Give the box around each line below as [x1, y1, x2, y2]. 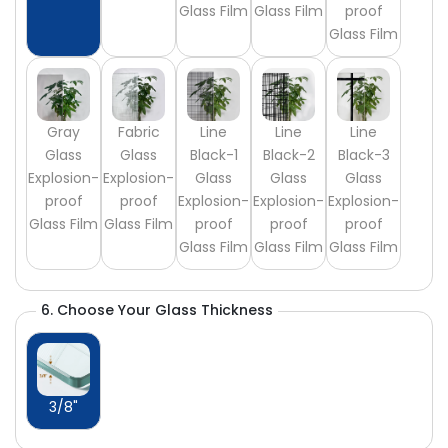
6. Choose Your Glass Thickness [41, 300, 273, 321]
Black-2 [262, 145, 315, 166]
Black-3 [337, 145, 390, 166]
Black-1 [189, 145, 238, 166]
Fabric [117, 122, 160, 143]
